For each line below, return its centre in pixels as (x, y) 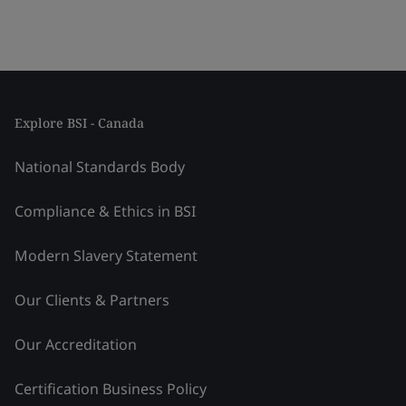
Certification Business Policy (111, 389)
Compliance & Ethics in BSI (105, 211)
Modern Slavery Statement (106, 256)
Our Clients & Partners (92, 300)
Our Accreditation (76, 344)
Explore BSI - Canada (79, 123)
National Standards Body (100, 167)
